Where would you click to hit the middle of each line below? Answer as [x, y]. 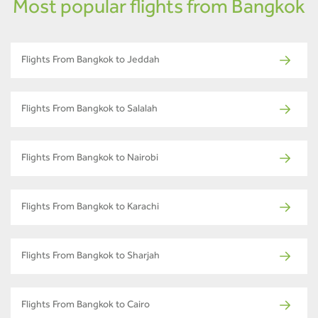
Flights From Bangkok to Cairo [86, 306]
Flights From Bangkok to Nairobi [90, 159]
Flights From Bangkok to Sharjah [91, 257]
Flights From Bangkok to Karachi [90, 208]
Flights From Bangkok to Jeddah [91, 61]
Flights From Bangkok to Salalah [89, 110]
